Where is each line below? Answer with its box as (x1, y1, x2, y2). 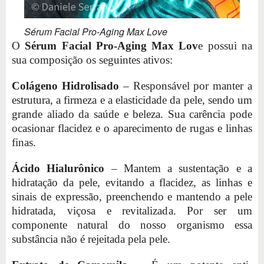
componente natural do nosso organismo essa (12, 218, 252, 231)
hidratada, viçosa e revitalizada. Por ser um (12, 204, 252, 217)
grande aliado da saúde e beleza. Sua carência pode (12, 107, 252, 120)
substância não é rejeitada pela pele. (12, 232, 170, 245)
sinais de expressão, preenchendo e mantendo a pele (12, 190, 252, 203)
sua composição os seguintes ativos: (12, 53, 173, 66)
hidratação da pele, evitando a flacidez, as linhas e (12, 176, 252, 189)
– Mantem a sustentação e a (104, 161, 253, 174)
